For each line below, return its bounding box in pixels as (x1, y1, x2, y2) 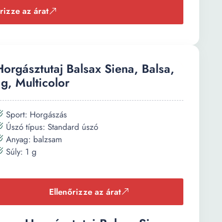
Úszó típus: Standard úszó (3, 120, 98, 133)
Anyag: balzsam (3, 133, 62, 145)
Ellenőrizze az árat (49, 185, 121, 198)
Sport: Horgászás (3, 108, 67, 120)
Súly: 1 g (3, 145, 37, 158)
